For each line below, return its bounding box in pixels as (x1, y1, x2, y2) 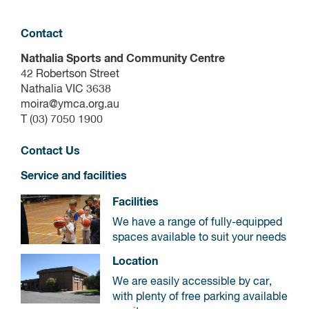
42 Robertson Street (21, 68, 119, 80)
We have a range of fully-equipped (112, 217, 282, 228)
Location (112, 255, 158, 267)
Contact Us (21, 145, 80, 157)
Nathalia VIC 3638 (21, 83, 111, 95)
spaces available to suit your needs (112, 232, 286, 243)
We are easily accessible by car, (112, 276, 272, 288)
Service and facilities (21, 170, 127, 181)
